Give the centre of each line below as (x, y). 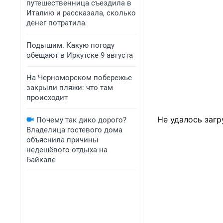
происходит (47, 98)
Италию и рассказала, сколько (81, 13)
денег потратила (56, 23)
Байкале (41, 160)
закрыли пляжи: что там (70, 88)
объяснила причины (62, 140)
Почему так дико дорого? (81, 120)
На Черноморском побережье (79, 78)
